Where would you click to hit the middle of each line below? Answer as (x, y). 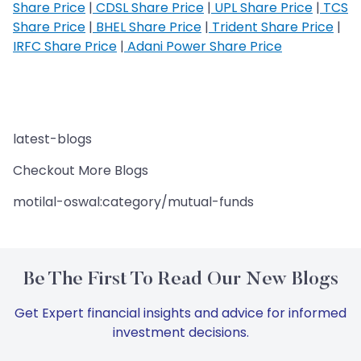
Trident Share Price (271, 27)
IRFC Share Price (65, 46)
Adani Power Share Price (203, 46)
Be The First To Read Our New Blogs (180, 279)
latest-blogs (52, 139)
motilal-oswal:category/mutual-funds (133, 201)
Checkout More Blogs (81, 170)
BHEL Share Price (147, 27)
